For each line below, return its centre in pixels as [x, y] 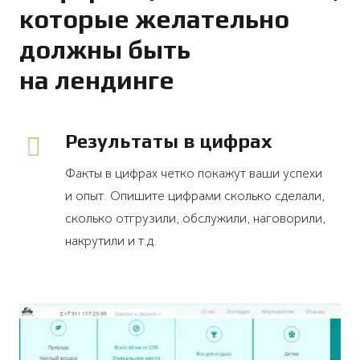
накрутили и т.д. [110, 241]
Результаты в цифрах [168, 141]
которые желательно [154, 18]
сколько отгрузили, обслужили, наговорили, [195, 218]
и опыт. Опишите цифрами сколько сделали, [194, 196]
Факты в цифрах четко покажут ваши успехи [193, 173]
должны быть [105, 49]
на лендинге [97, 80]
